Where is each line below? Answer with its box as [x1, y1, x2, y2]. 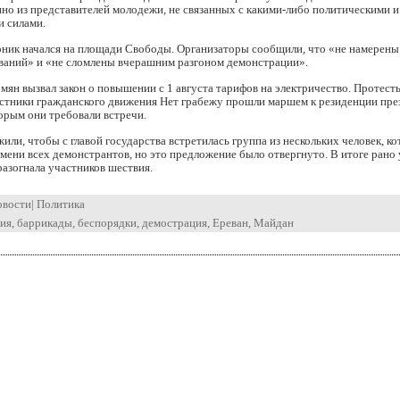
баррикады [17, 216, 72, 229]
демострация [142, 216, 207, 229]
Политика [37, 197, 85, 211]
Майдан [254, 216, 294, 229]
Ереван [212, 216, 248, 229]
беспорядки [78, 216, 137, 229]
